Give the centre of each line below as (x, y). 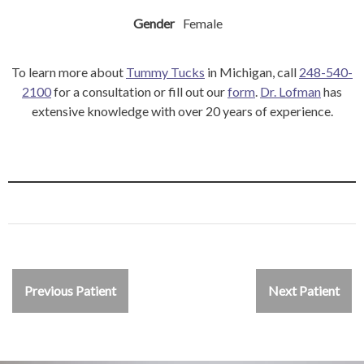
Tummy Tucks (165, 71)
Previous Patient (70, 290)
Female (203, 23)
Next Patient (304, 290)
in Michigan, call (252, 71)
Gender (154, 23)
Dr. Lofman (290, 91)
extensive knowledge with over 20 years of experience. (182, 110)
